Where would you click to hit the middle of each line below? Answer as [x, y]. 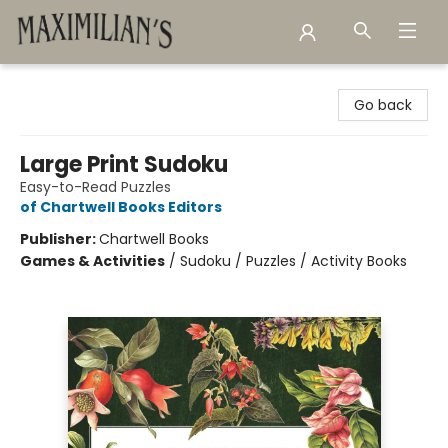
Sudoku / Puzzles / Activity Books [293, 261]
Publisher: [59, 239]
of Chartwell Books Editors [121, 207]
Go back [383, 105]
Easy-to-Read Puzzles [95, 187]
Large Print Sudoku [124, 164]
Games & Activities [92, 261]
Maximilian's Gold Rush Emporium [131, 83]
